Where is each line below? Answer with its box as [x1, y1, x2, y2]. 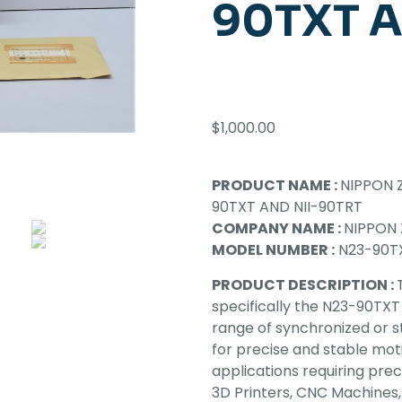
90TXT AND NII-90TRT [212, 197, 363, 217]
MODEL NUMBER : [212, 240, 335, 260]
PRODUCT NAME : [212, 175, 340, 196]
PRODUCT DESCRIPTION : [212, 275, 397, 295]
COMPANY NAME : [212, 218, 344, 239]
